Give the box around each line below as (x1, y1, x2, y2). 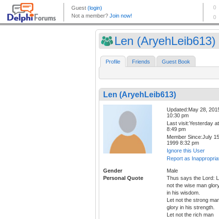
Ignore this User (167, 148, 205, 154)
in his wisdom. (167, 190, 200, 196)
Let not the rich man (167, 212, 214, 218)
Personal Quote (103, 175, 143, 181)
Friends (132, 59, 150, 65)
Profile (106, 59, 120, 65)
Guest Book (162, 59, 190, 65)
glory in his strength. (167, 204, 215, 211)
